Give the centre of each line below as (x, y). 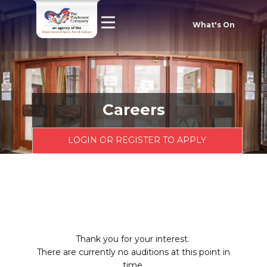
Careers (133, 110)
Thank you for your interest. (133, 239)
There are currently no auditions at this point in (133, 252)
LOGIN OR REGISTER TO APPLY (137, 140)
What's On (214, 25)
